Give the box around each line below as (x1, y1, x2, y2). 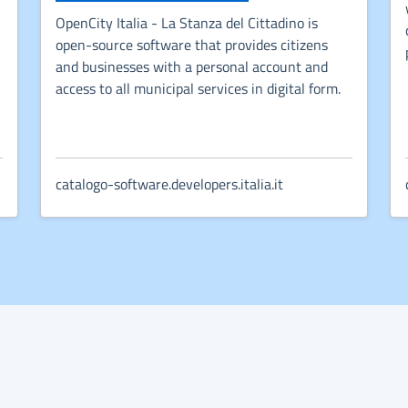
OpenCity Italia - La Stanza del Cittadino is (56, 11, 318, 34)
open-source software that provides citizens (56, 33, 328, 56)
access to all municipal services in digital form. (56, 76, 341, 99)
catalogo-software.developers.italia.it (56, 172, 283, 195)
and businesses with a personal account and (56, 55, 328, 77)
